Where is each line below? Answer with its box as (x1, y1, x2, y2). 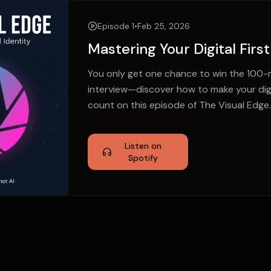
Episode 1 (97, 21, 134, 31)
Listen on (124, 140, 162, 151)
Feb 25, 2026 (137, 21, 190, 31)
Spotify (128, 152, 158, 163)
